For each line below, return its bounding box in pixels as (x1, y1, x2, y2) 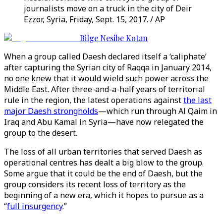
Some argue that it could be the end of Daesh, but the (4, 168, 203, 179)
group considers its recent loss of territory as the (4, 179, 186, 190)
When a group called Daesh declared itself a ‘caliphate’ (4, 51, 207, 62)
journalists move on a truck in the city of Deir (24, 3, 192, 14)
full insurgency (7, 201, 62, 212)
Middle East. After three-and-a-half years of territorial (4, 84, 205, 95)
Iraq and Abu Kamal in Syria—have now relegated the (4, 116, 204, 127)
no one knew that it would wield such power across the (4, 73, 209, 84)
